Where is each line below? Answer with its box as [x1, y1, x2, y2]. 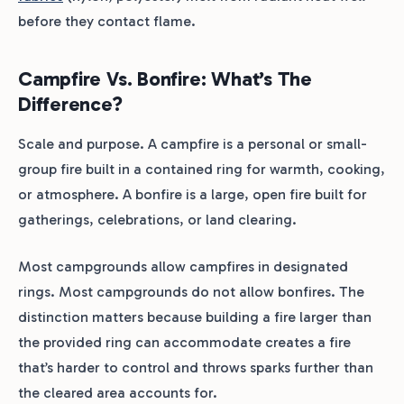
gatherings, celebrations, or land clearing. [18, 210, 297, 228]
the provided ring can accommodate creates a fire [18, 333, 351, 351]
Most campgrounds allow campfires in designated [18, 257, 348, 275]
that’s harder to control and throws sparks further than [18, 358, 373, 376]
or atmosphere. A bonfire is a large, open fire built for [18, 185, 367, 203]
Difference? [18, 91, 123, 116]
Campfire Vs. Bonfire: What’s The [18, 66, 312, 91]
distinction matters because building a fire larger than [18, 308, 372, 326]
